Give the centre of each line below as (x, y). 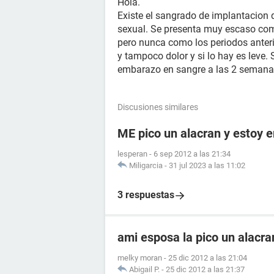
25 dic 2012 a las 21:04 (208, 258)
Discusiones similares (158, 107)
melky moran (140, 258)
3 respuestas (146, 195)
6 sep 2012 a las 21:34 (192, 154)
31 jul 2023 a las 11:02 (207, 165)
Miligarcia (146, 165)
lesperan (132, 154)
